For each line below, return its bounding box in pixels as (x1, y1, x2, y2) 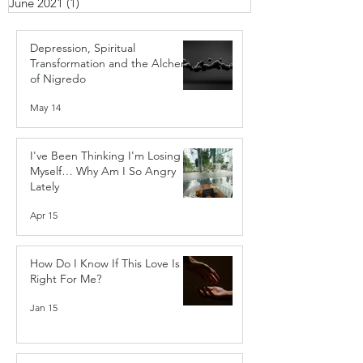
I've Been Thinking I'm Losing (30, 148, 181, 164)
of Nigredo (30, 71, 86, 87)
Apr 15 (30, 208, 58, 221)
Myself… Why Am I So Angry (30, 164, 176, 179)
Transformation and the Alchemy (30, 56, 195, 71)
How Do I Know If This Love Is (30, 256, 180, 271)
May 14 (30, 100, 61, 113)
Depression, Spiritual (30, 41, 135, 56)
